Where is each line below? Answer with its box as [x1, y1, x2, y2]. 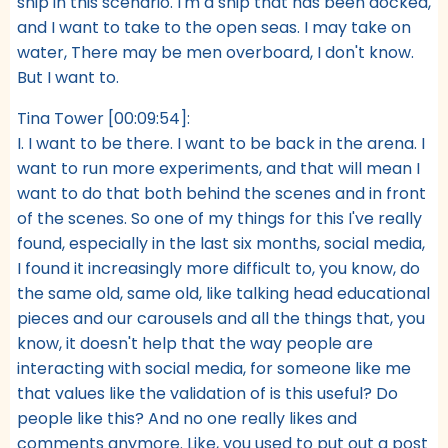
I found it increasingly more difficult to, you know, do [17, 256, 420, 280]
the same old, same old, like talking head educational [17, 281, 430, 305]
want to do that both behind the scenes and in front [17, 181, 426, 205]
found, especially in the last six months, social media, [17, 231, 425, 255]
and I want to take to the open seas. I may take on [17, 15, 411, 39]
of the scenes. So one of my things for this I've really [17, 206, 422, 230]
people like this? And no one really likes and [17, 406, 357, 430]
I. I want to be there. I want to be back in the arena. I [17, 131, 425, 155]
